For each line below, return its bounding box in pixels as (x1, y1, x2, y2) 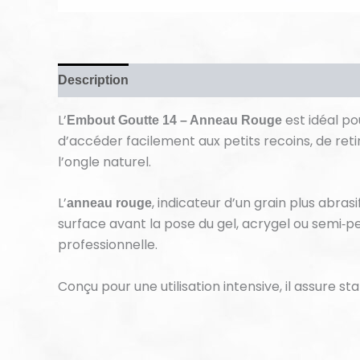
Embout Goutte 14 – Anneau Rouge (67, 112, 282, 127)
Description (58, 72, 129, 87)
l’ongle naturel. (58, 152, 151, 171)
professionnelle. (58, 235, 157, 255)
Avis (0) (145, 72, 190, 87)
